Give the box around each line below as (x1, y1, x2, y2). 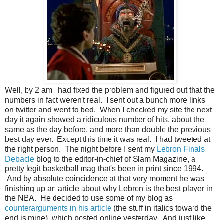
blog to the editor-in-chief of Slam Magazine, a (34, 155, 195, 164)
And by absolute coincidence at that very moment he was (5, 174, 204, 183)
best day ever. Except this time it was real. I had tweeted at (5, 135, 210, 144)
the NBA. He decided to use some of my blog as (5, 194, 173, 203)
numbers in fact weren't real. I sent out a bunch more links (5, 96, 205, 105)
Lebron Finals (157, 145, 205, 154)
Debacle (5, 155, 34, 164)
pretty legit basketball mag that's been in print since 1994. (5, 165, 203, 173)
